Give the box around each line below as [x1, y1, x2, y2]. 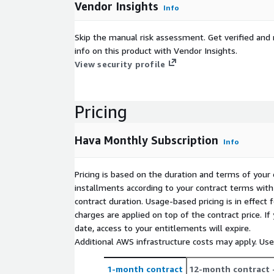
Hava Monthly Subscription [75, 133, 218, 147]
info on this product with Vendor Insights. [75, 45, 237, 56]
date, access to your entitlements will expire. [75, 223, 251, 234]
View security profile [75, 59, 166, 69]
